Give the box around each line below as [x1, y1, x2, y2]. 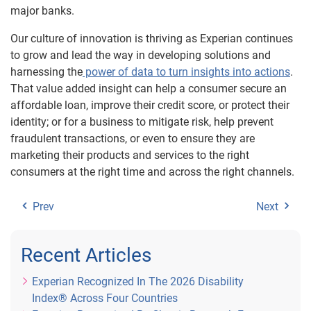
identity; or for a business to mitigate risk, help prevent [10, 115, 274, 128]
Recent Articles [21, 244, 151, 267]
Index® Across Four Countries [32, 292, 178, 305]
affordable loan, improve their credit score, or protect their [10, 99, 289, 112]
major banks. [10, 4, 74, 17]
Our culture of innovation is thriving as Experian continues [10, 32, 293, 45]
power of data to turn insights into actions [83, 65, 290, 78]
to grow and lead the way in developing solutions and [10, 49, 271, 62]
